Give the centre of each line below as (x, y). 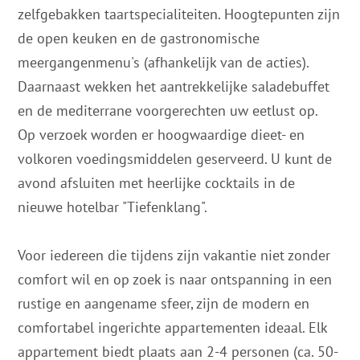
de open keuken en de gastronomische (139, 38)
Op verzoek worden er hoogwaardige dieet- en (162, 134)
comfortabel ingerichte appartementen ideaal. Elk (173, 327)
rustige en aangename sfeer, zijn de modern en (164, 303)
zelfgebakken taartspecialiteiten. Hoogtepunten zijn (179, 14)
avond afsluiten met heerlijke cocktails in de (157, 182)
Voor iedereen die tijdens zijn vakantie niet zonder (174, 255)
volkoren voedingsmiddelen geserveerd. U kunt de (175, 158)
